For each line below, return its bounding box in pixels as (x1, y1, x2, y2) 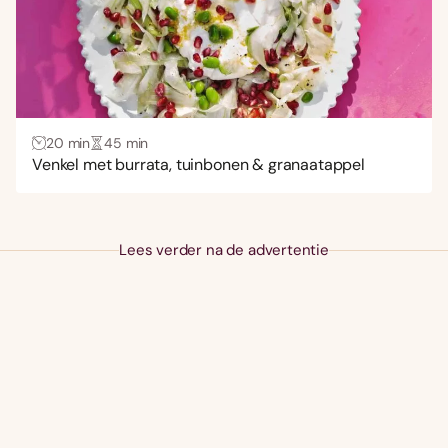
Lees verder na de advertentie (119, 239, 329, 260)
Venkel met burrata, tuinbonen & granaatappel (32, 153, 365, 175)
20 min (46, 133, 91, 152)
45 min (104, 133, 149, 152)
